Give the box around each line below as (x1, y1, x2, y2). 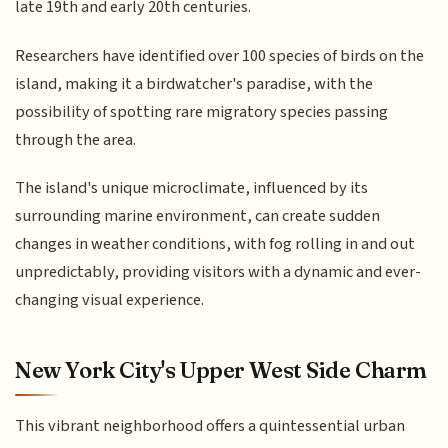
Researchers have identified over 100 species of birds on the (15, 43, 425, 68)
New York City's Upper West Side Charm (15, 355, 427, 384)
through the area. (15, 127, 137, 152)
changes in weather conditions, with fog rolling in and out (15, 232, 416, 257)
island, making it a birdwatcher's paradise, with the (15, 71, 374, 96)
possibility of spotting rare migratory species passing (15, 99, 389, 124)
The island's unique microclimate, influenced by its (15, 176, 369, 201)
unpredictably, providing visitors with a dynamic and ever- (15, 260, 422, 285)
